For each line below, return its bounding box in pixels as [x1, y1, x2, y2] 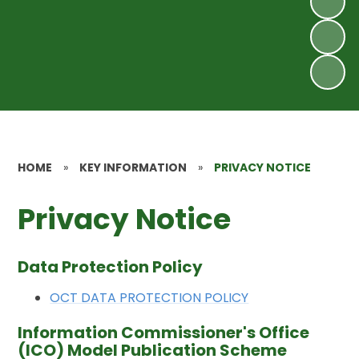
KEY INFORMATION [79, 159, 188, 175]
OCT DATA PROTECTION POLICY [50, 288, 249, 308]
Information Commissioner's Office [18, 321, 310, 345]
